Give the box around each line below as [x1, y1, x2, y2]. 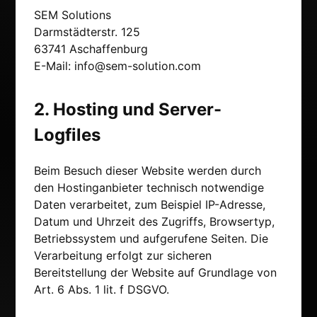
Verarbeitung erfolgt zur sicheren [34, 248, 212, 263]
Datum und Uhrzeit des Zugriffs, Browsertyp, [34, 214, 275, 229]
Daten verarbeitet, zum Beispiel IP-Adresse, [34, 197, 265, 212]
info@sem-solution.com [74, 59, 201, 74]
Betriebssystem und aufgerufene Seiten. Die [34, 231, 268, 246]
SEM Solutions [34, 8, 111, 23]
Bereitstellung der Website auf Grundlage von [34, 265, 277, 280]
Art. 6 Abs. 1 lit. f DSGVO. [34, 282, 169, 297]
